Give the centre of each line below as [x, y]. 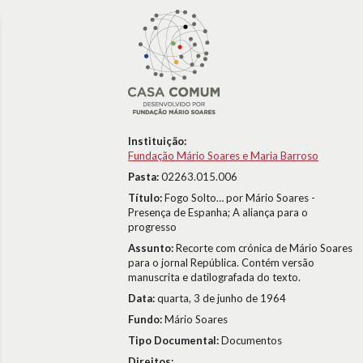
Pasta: [145, 177]
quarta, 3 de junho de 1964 [222, 298]
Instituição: [157, 141]
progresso [152, 227]
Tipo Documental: [175, 340]
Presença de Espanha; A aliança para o [218, 212]
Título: [146, 198]
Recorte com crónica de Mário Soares [264, 248]
